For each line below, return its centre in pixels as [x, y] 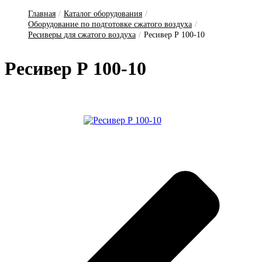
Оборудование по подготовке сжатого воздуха [110, 24]
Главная [42, 14]
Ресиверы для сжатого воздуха [82, 35]
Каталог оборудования [103, 14]
